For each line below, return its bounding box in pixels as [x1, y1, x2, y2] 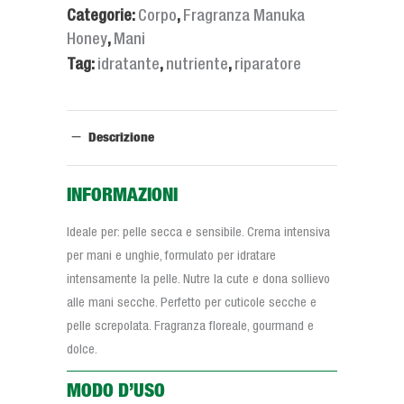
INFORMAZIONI [67, 187, 178, 205]
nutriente [166, 57, 228, 72]
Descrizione [88, 131, 154, 144]
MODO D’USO [67, 382, 165, 400]
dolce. [67, 343, 97, 356]
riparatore [234, 57, 301, 72]
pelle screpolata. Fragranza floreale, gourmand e [67, 319, 314, 333]
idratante [97, 57, 160, 72]
